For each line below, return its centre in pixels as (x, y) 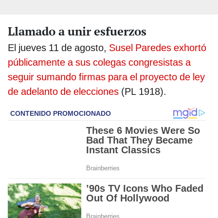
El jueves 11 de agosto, (58, 48)
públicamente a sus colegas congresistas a (99, 63)
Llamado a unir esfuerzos (77, 31)
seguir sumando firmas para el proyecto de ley (106, 77)
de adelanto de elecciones (63, 92)
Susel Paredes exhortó (158, 48)
